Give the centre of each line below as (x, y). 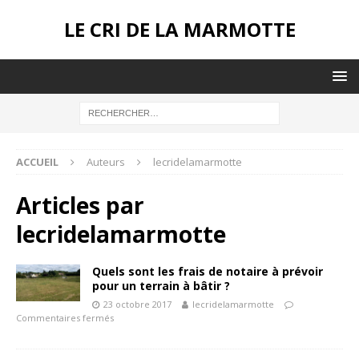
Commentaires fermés (65, 318)
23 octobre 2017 (137, 304)
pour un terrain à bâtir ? (161, 286)
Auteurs (106, 162)
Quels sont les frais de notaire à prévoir (208, 271)
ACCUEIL (37, 162)
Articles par (80, 205)
